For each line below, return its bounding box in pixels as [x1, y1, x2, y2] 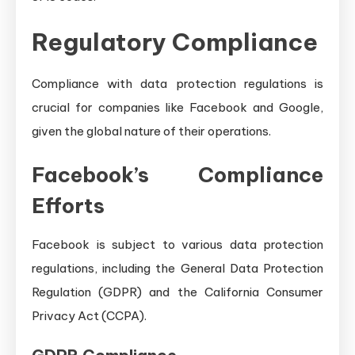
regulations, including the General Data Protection [32, 260, 323, 276]
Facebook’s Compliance [32, 161, 323, 188]
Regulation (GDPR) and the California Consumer [32, 284, 323, 300]
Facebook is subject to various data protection [32, 236, 323, 252]
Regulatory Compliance [32, 26, 318, 57]
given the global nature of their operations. [32, 123, 271, 139]
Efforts [32, 192, 105, 219]
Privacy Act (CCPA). [32, 307, 147, 323]
